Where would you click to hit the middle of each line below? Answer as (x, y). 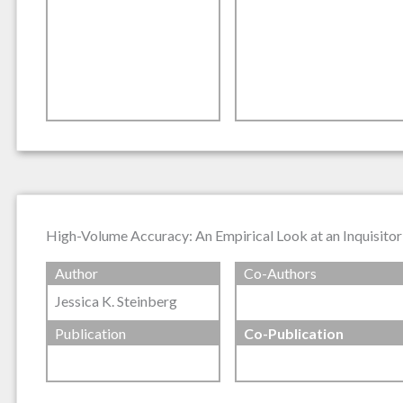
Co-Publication (293, 334)
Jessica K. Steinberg (116, 300)
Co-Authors (280, 273)
